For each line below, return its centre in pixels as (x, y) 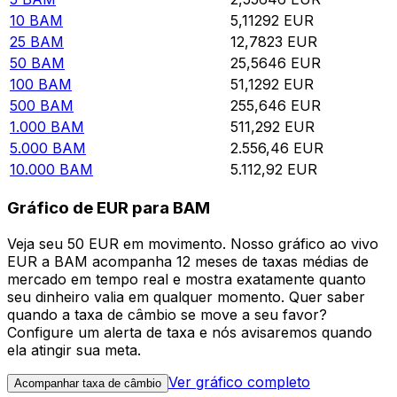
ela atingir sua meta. (74, 350)
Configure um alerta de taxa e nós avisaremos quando (190, 332)
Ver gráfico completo (239, 381)
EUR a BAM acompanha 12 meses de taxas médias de (188, 261)
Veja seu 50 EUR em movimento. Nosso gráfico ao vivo (193, 243)
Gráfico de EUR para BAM (109, 208)
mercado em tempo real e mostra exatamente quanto (187, 279)
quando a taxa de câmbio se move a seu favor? (167, 314)
